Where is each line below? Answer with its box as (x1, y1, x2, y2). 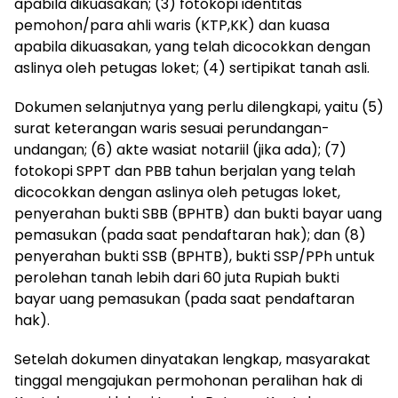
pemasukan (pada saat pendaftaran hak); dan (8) (14, 224, 366, 245)
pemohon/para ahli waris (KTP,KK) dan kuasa (14, 14, 330, 36)
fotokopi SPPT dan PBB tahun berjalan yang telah (14, 160, 355, 181)
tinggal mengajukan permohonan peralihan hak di (14, 370, 362, 391)
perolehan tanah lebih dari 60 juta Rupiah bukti (14, 267, 339, 288)
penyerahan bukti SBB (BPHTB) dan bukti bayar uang (14, 203, 382, 224)
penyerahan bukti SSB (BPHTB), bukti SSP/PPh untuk (14, 245, 375, 267)
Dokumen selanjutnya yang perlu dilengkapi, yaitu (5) (14, 96, 384, 117)
